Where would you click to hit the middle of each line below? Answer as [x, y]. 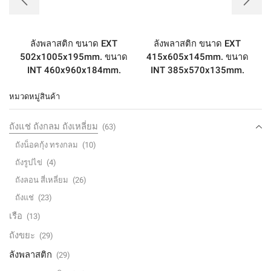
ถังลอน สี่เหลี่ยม [42, 180]
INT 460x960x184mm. [74, 70]
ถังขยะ [22, 236]
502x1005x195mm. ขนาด [74, 57]
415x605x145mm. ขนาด [197, 57]
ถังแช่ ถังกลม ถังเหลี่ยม [54, 127]
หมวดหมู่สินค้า [34, 96]
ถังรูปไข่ [29, 163]
